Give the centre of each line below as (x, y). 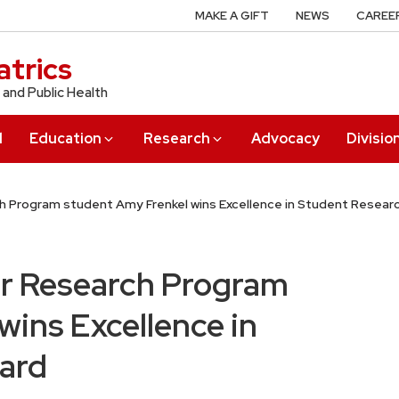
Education (66, 138)
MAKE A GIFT (232, 16)
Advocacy (285, 138)
